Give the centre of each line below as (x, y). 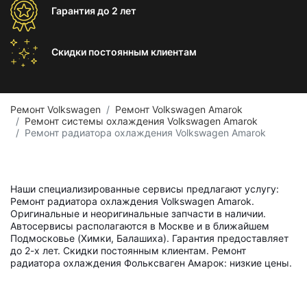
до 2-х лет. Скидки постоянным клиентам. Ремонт (128, 250)
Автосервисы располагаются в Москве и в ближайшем (140, 226)
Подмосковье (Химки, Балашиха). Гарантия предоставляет (149, 238)
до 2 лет (117, 11)
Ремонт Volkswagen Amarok (179, 109)
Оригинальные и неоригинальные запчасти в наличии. (138, 213)
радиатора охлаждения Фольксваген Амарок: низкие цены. (151, 263)
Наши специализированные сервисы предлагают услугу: (145, 189)
